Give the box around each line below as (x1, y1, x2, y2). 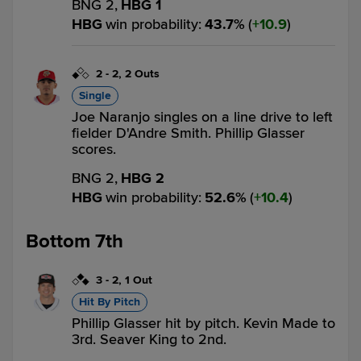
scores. (72, 140, 116, 158)
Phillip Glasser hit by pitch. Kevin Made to (72, 314, 335, 332)
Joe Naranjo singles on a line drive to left (72, 108, 333, 126)
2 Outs (125, 67, 160, 81)
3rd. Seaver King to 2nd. (72, 330, 226, 348)
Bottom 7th (26, 230, 123, 253)
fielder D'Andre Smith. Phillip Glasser (72, 124, 305, 142)
